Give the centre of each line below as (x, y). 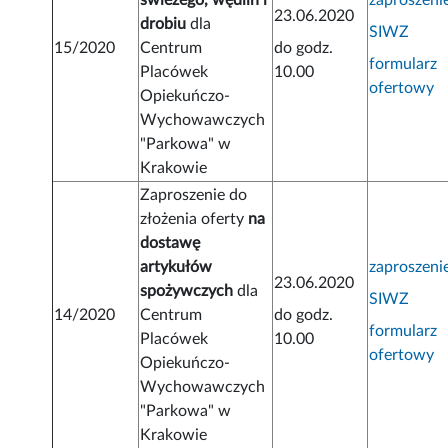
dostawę (170, 243)
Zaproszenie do (194, 195)
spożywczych (189, 291)
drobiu (163, 24)
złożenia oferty (194, 219)
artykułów (176, 267)
